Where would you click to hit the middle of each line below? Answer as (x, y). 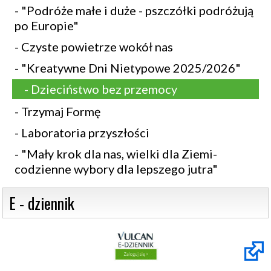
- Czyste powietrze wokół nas (94, 47)
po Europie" (47, 25)
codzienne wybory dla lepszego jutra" (116, 169)
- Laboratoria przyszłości (82, 132)
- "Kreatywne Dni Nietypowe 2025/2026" (128, 68)
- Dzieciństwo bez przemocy (101, 89)
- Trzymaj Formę (57, 111)
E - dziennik (42, 203)
